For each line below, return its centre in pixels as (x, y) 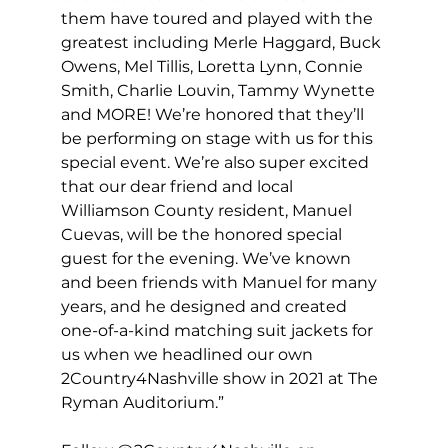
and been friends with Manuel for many (220, 283)
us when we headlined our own (188, 355)
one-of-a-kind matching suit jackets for (218, 331)
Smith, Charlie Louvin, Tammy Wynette (219, 91)
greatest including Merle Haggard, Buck (222, 43)
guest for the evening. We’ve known (207, 259)
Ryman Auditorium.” (142, 403)
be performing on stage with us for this (218, 139)
